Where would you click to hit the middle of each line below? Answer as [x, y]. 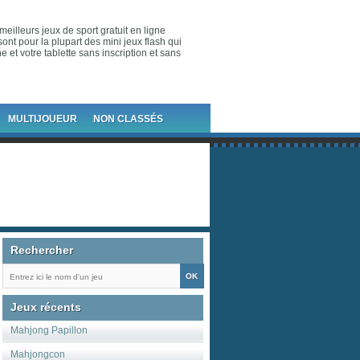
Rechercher [42, 250]
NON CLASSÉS [128, 119]
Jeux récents [46, 307]
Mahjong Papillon [49, 330]
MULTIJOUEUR [43, 119]
